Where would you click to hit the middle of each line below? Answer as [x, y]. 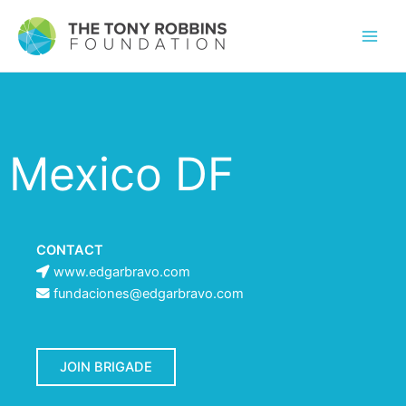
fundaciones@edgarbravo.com [149, 294]
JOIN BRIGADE [106, 367]
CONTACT [70, 250]
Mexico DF [121, 174]
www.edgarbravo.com [122, 272]
